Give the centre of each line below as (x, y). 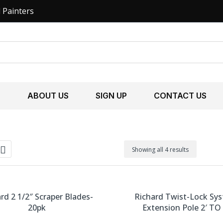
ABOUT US (48, 96)
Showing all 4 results (160, 150)
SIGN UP (111, 96)
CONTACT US (180, 96)
